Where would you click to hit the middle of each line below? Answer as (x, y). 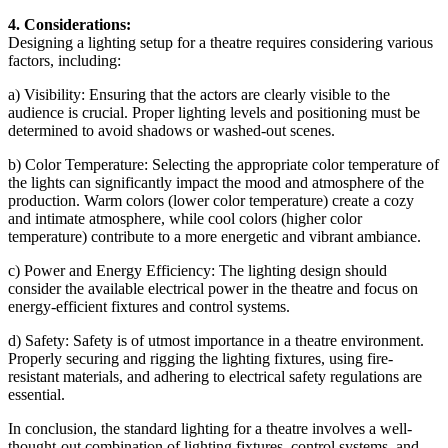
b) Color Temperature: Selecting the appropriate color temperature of (223, 164)
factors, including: (64, 60)
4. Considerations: (69, 24)
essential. (36, 394)
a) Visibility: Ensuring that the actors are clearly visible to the (199, 94)
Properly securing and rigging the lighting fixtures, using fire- (200, 358)
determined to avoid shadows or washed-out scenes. (171, 130)
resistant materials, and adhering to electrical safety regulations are (215, 376)
